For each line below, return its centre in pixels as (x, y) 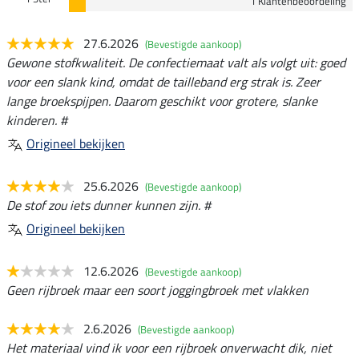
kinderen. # (37, 120)
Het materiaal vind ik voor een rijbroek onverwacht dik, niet (169, 347)
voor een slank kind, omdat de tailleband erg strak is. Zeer (163, 81)
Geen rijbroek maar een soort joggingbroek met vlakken (157, 290)
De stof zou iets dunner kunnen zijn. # (109, 205)
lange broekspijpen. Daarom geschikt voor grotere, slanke (162, 101)
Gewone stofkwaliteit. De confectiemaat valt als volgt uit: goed (176, 62)
